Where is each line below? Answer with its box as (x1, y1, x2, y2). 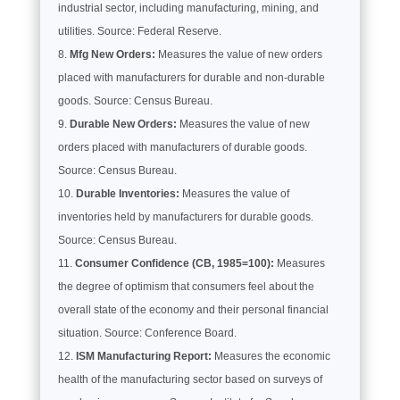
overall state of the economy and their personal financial (57, 303, 329, 316)
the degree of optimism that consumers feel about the (57, 279, 314, 293)
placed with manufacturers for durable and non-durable (57, 71, 325, 84)
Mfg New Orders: (69, 47, 155, 61)
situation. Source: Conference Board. (57, 326, 237, 339)
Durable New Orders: (69, 117, 177, 130)
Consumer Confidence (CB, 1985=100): (74, 256, 274, 270)
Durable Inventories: (75, 187, 179, 200)
